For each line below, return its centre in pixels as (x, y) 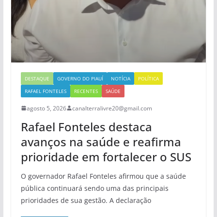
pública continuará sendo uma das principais (94, 188)
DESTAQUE (37, 78)
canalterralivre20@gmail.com (112, 108)
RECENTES (86, 91)
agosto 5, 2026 (46, 108)
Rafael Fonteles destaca (86, 126)
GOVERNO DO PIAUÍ (80, 78)
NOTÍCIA (120, 78)
